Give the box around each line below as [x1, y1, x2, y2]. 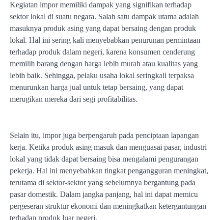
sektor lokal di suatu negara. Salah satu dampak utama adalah [10, 12, 199, 21]
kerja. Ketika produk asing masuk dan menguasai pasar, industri [10, 143, 207, 152]
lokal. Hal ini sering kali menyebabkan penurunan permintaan [10, 36, 200, 45]
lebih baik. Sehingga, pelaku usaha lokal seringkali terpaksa [10, 71, 194, 80]
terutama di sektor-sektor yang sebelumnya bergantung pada [10, 178, 195, 187]
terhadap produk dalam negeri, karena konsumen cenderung [10, 48, 195, 56]
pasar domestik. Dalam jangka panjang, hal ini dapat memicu [10, 190, 198, 199]
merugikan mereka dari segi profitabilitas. [10, 95, 137, 104]
